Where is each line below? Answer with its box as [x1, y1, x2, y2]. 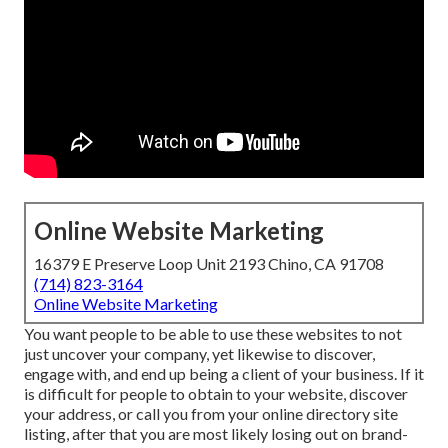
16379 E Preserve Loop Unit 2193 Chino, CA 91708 [34, 254, 384, 274]
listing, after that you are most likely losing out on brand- [24, 424, 408, 444]
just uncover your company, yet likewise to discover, [24, 344, 375, 364]
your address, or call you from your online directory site [24, 404, 398, 424]
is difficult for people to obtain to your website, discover [24, 384, 408, 404]
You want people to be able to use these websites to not [24, 324, 402, 344]
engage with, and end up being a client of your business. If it [24, 364, 424, 384]
